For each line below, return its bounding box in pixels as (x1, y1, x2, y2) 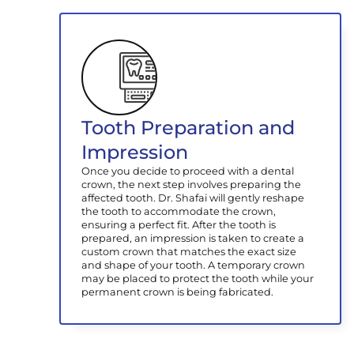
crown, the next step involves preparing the (81, 178, 302, 190)
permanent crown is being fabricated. (81, 285, 274, 298)
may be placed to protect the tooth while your (81, 272, 314, 284)
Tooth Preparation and (81, 115, 296, 139)
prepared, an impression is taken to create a (81, 232, 305, 244)
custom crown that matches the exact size (81, 245, 297, 258)
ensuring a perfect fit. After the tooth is (81, 218, 277, 231)
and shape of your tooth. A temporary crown (81, 258, 306, 271)
